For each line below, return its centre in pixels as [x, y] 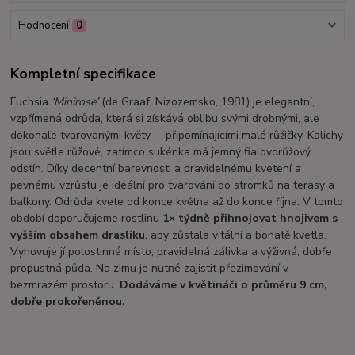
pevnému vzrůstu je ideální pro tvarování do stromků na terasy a [173, 185]
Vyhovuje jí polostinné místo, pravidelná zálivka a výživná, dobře [172, 251]
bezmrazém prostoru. [65, 284]
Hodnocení [43, 26]
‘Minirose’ [75, 101]
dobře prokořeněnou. [68, 301]
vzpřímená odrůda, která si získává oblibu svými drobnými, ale [165, 118]
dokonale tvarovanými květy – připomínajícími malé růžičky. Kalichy [177, 135]
